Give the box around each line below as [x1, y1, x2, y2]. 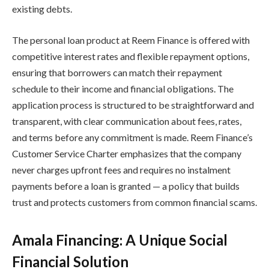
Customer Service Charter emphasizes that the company [12, 147, 241, 159]
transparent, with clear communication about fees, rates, [12, 115, 241, 127]
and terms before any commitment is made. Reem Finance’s [12, 131, 253, 143]
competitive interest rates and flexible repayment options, [12, 50, 249, 62]
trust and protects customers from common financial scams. [12, 196, 257, 208]
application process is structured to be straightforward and [12, 98, 254, 110]
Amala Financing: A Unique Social [12, 231, 228, 249]
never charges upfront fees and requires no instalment [12, 163, 231, 175]
